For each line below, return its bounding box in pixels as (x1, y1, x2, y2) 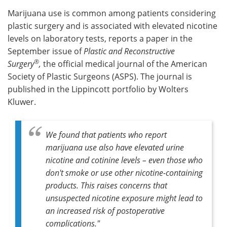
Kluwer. (8, 96, 38, 107)
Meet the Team (27, 14, 86, 25)
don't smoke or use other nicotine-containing (46, 167, 203, 178)
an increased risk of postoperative (46, 205, 165, 216)
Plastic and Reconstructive (84, 45, 175, 56)
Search (44, 37, 69, 48)
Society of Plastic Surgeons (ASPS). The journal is (8, 70, 192, 82)
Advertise (152, 14, 188, 25)
